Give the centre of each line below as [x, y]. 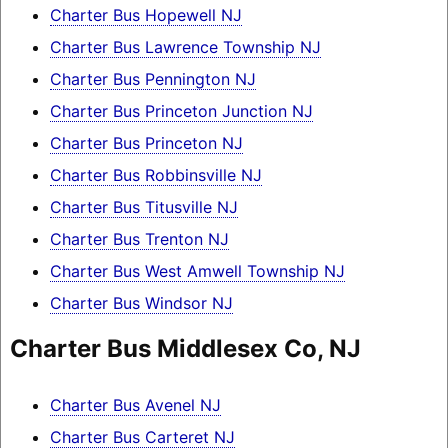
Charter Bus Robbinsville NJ [155, 175]
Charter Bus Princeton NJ [146, 143]
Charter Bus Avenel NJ [135, 405]
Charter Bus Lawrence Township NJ [185, 47]
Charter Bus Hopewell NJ [145, 15]
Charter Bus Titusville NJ [143, 207]
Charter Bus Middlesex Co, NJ [185, 349]
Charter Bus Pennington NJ [152, 79]
